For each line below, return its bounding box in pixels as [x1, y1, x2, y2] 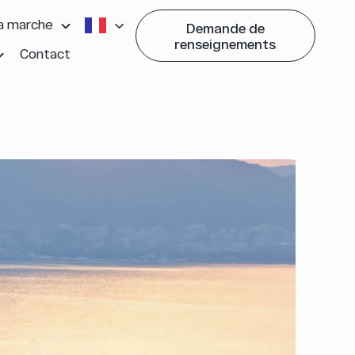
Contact [19, 45, 71, 61]
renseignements [174, 36, 277, 52]
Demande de [185, 20, 265, 36]
